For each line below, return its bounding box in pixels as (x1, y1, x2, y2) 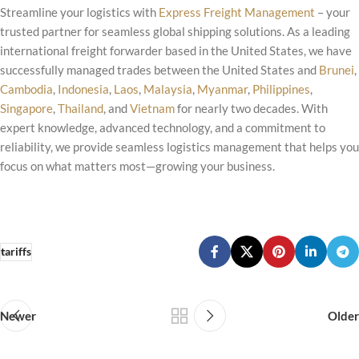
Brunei (319, 63, 354, 77)
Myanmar (197, 82, 248, 96)
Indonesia (58, 82, 109, 96)
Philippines (252, 82, 310, 96)
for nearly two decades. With (175, 101, 328, 115)
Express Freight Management (159, 5, 315, 19)
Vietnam (130, 101, 175, 115)
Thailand (58, 101, 103, 115)
